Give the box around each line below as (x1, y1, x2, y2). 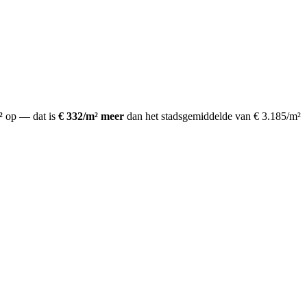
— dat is (16, 110, 58, 122)
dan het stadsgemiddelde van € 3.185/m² (124, 110, 301, 122)
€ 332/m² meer (58, 110, 124, 122)
